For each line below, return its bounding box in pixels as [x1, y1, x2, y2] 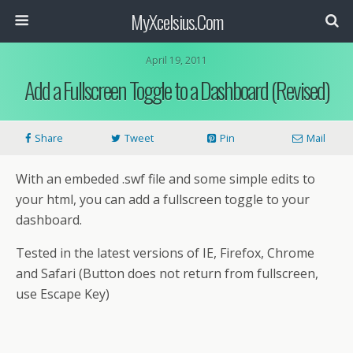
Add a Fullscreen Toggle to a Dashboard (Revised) [24, 73, 329, 106]
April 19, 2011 [146, 54, 207, 67]
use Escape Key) [16, 285, 110, 303]
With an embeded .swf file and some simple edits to [16, 170, 315, 188]
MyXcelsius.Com [130, 7, 223, 35]
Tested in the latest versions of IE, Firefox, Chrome [16, 244, 314, 262]
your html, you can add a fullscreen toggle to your [16, 191, 310, 208]
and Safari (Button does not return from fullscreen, [16, 265, 318, 282]
